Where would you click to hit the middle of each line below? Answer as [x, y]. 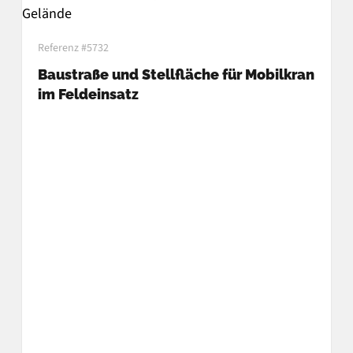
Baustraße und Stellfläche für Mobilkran [176, 74]
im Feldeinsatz [88, 94]
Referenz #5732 [73, 48]
